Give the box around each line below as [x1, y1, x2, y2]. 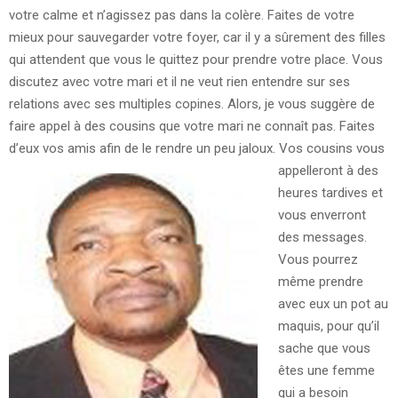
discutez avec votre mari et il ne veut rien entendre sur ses [9, 73, 350, 90]
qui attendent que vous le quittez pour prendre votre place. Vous [9, 51, 383, 68]
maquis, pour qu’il [277, 317, 379, 334]
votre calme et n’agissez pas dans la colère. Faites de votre [9, 6, 354, 23]
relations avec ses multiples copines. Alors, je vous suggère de [9, 95, 375, 112]
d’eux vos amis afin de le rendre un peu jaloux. [9, 139, 279, 156]
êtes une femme [277, 362, 375, 378]
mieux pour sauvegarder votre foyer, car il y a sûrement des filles [9, 28, 386, 45]
